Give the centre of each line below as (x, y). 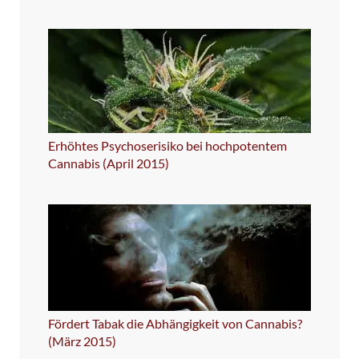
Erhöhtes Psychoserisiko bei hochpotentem (167, 146)
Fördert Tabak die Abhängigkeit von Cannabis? (175, 323)
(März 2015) (82, 341)
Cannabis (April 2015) (109, 163)
